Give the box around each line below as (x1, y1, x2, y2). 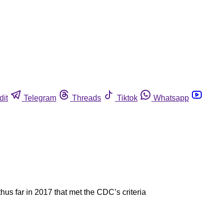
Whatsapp (153, 93, 189, 102)
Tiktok (117, 93, 138, 102)
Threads (72, 93, 101, 102)
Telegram (24, 93, 56, 102)
